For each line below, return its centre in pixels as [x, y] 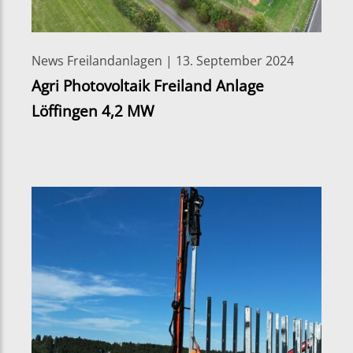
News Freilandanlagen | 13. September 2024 [163, 60]
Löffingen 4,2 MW [93, 110]
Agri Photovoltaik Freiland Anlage [148, 85]
